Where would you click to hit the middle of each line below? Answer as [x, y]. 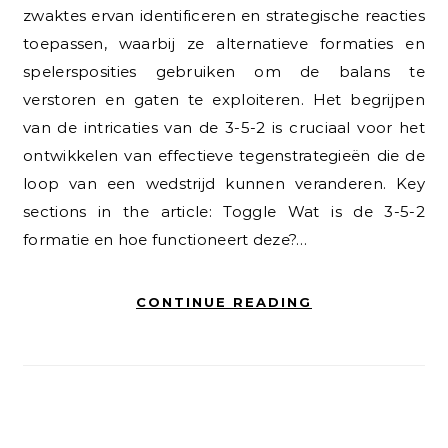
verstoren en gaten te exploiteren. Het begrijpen [224, 99]
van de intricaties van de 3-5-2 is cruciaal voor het [224, 127]
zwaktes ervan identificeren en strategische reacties [224, 15]
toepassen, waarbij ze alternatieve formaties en [224, 43]
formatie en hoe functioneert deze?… [165, 239]
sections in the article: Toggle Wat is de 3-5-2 [224, 211]
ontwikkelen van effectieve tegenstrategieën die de [224, 155]
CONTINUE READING [224, 301]
